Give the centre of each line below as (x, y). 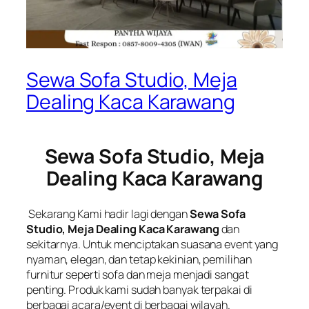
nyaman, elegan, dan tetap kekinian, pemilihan (139, 260)
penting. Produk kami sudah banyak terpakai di (139, 290)
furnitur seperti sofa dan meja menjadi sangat (138, 275)
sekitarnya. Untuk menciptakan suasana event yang (152, 245)
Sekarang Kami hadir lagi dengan (108, 214)
